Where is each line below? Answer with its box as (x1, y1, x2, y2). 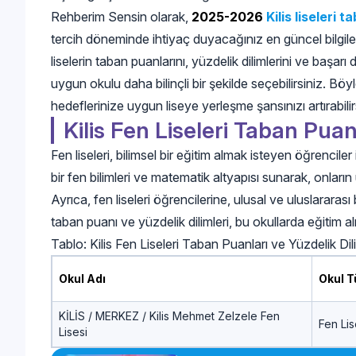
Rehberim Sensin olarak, (51, 8, 192, 25)
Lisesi (59, 324, 87, 339)
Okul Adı (59, 271, 106, 285)
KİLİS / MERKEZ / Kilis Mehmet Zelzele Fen (59, 308, 280, 323)
